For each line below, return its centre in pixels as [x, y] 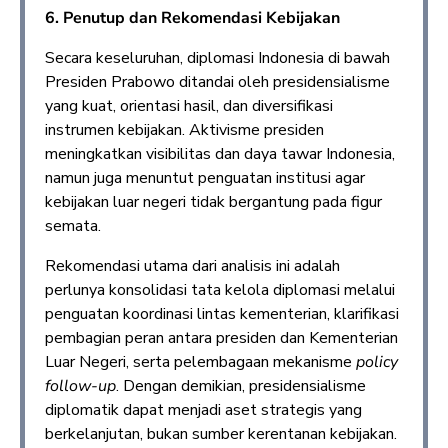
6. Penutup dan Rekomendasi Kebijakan [192, 17]
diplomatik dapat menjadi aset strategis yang [203, 409]
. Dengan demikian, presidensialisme [241, 385]
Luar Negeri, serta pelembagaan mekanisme [200, 361]
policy [377, 361]
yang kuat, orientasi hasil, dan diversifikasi [189, 105]
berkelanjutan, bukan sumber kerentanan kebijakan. [221, 433]
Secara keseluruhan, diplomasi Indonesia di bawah [217, 57]
